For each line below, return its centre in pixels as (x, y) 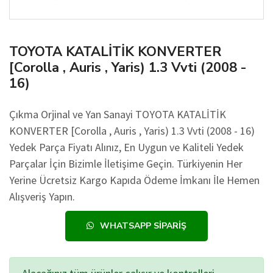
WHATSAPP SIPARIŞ (143, 226)
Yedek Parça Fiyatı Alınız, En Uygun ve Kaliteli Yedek (126, 147)
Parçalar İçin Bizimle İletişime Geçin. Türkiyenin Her (126, 164)
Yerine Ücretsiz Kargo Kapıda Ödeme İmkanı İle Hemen (134, 180)
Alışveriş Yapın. (42, 197)
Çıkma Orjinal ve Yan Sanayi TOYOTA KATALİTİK (118, 114)
